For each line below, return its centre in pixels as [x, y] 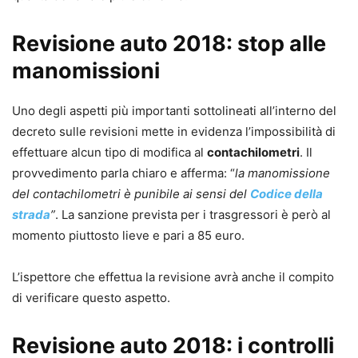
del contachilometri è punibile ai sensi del [131, 194]
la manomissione [282, 173]
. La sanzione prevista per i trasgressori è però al [193, 215]
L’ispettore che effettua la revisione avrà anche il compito [173, 277]
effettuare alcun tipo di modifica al [109, 152]
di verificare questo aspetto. [91, 298]
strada [31, 215]
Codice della [286, 194]
